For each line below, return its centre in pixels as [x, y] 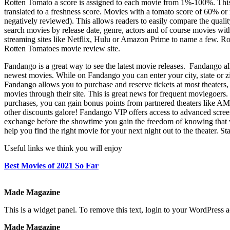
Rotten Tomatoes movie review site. [62, 48]
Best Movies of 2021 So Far [51, 165]
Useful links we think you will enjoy [63, 148]
